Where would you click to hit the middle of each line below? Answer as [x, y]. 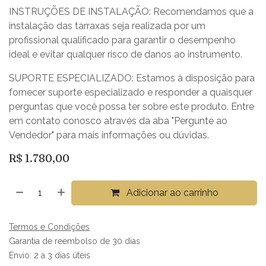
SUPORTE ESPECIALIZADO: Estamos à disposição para [132, 78]
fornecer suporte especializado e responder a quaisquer [131, 92]
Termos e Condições [49, 227]
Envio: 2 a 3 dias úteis [50, 255]
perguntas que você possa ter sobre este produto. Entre [132, 106]
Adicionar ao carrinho [171, 192]
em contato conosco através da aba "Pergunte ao [118, 121]
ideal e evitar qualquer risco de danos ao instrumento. [126, 54]
